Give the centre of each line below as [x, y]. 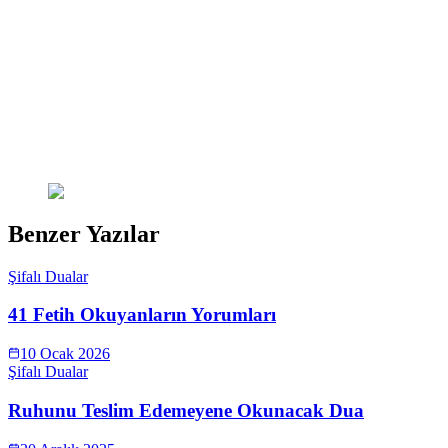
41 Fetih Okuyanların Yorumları [142, 315]
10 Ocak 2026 [65, 354]
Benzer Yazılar [84, 233]
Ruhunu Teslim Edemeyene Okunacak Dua [186, 410]
